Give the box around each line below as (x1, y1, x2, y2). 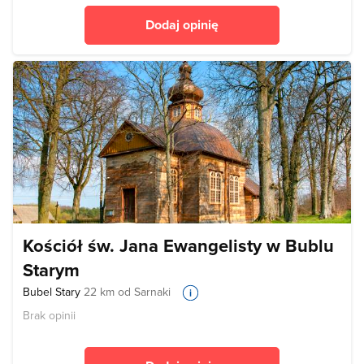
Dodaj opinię (145, 15, 219, 34)
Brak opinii (23, 306, 76, 323)
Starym (23, 256, 80, 283)
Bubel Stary (23, 283, 84, 300)
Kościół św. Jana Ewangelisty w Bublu (23, 232, 334, 258)
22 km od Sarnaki (84, 283, 171, 300)
